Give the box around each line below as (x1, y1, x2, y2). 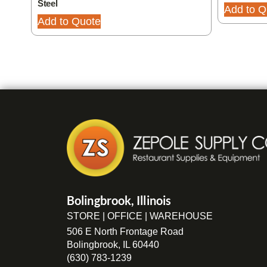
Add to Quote (38, 15, 101, 27)
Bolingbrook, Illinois (67, 193, 172, 208)
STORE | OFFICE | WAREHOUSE (67, 211, 213, 222)
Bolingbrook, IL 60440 (67, 240, 159, 250)
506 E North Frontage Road (67, 226, 184, 237)
